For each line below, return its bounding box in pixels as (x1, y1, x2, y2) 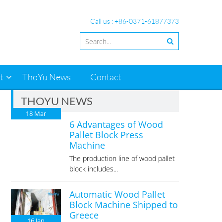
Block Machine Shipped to (69, 199, 178, 211)
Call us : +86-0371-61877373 (90, 17, 179, 25)
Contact (90, 71, 121, 82)
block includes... (69, 164, 118, 173)
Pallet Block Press (69, 129, 144, 141)
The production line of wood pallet (69, 154, 175, 163)
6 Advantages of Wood (69, 118, 164, 130)
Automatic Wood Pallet (69, 188, 166, 200)
